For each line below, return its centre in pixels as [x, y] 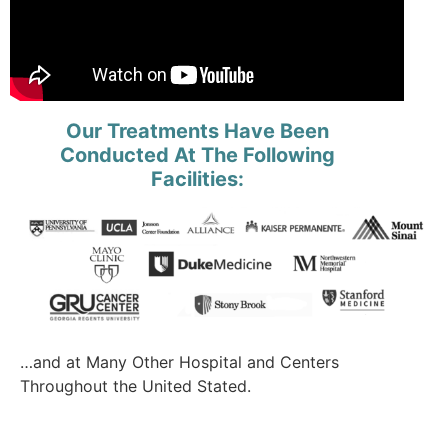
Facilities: [198, 179]
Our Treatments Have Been [198, 131]
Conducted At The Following [198, 155]
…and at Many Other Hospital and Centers [179, 361]
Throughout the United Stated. [135, 385]
